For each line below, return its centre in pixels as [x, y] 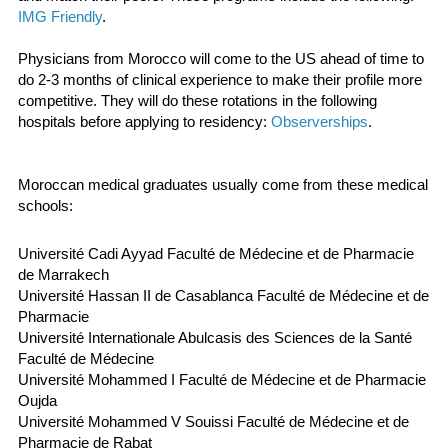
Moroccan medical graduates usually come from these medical [223, 184]
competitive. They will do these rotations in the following [197, 100]
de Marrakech [63, 274]
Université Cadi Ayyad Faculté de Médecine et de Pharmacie [216, 253]
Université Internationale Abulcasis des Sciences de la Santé [215, 337]
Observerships [319, 121]
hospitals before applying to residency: [144, 121]
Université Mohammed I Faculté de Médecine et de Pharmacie [222, 379]
